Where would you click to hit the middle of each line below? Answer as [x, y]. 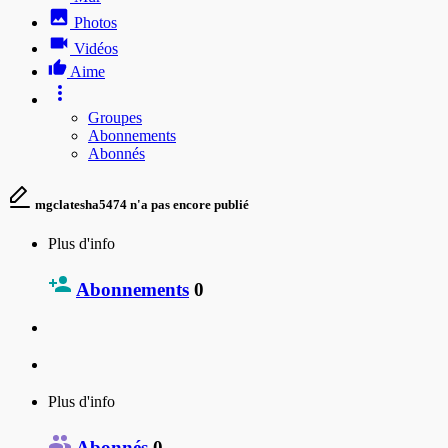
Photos [95, 22]
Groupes [115, 117]
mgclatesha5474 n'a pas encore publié [140, 204]
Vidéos [96, 48]
